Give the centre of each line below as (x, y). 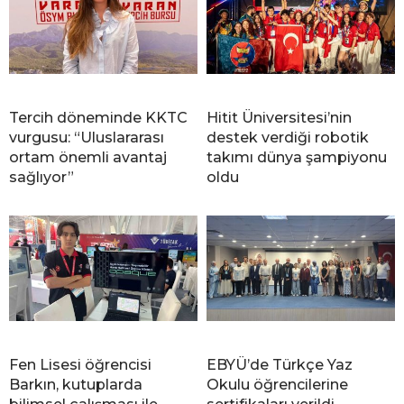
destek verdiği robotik (288, 137)
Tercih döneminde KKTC (98, 117)
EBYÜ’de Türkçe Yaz (280, 364)
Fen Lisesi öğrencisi (80, 364)
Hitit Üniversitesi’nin (279, 117)
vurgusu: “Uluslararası (87, 137)
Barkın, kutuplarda (76, 384)
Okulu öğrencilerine (277, 384)
